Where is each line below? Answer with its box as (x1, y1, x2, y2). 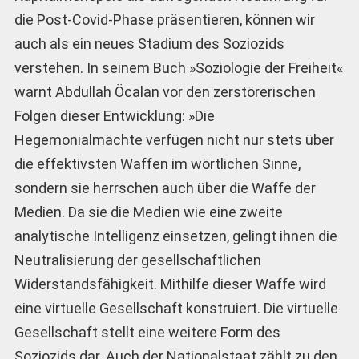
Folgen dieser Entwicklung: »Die (14, 107, 215, 124)
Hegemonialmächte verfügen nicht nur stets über (14, 131, 334, 148)
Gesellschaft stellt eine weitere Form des (14, 323, 280, 341)
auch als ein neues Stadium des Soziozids (14, 34, 284, 52)
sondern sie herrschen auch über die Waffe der (14, 179, 316, 196)
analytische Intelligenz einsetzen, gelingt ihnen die (14, 227, 337, 244)
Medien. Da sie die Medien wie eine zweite (14, 203, 283, 220)
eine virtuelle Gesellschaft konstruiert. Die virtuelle (14, 299, 338, 317)
